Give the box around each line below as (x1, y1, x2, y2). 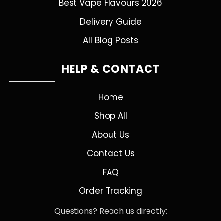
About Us (92, 129, 129, 141)
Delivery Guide (79, 16, 142, 28)
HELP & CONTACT (61, 61, 160, 76)
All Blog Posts (83, 35, 138, 46)
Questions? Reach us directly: (54, 205, 167, 217)
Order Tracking (79, 185, 142, 197)
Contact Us (86, 147, 135, 159)
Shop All (94, 110, 127, 122)
